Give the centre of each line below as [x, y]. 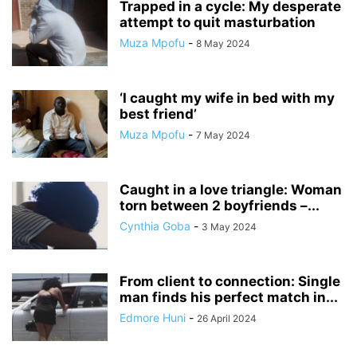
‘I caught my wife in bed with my [227, 98]
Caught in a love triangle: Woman [231, 189]
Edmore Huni [153, 317]
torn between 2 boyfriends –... [220, 205]
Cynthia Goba [155, 226]
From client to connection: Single [230, 281]
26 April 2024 [227, 318]
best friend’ [158, 114]
